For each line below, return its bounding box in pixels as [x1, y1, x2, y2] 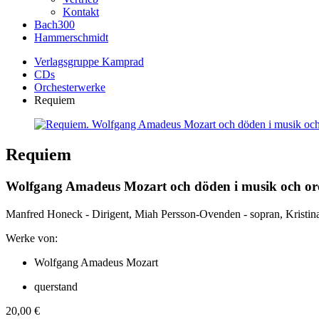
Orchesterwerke [34, 81, 105, 93]
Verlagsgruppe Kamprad [34, 56, 144, 68]
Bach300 [34, 19, 75, 31]
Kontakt [63, 6, 99, 18]
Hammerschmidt [34, 31, 108, 43]
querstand [34, 280, 78, 293]
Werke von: [6, 231, 58, 244]
